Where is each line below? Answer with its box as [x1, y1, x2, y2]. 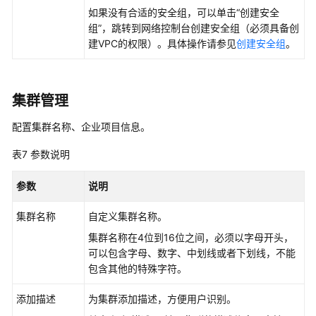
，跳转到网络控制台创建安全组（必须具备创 [102, 22, 299, 34]
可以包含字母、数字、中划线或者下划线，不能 [88, 247, 296, 259]
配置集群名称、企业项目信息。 [12, 121, 150, 133]
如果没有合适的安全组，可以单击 [88, 6, 236, 18]
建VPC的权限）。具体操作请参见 [88, 37, 236, 49]
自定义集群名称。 [88, 210, 167, 222]
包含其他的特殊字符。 [88, 262, 187, 274]
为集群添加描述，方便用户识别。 [88, 293, 236, 305]
